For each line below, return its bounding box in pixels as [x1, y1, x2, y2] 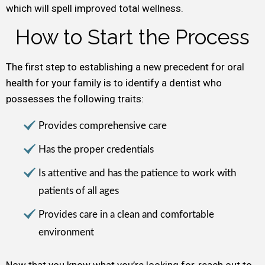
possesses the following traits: [6, 93, 144, 105]
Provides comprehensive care [38, 121, 167, 131]
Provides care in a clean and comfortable [38, 209, 214, 219]
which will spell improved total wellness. [6, 2, 183, 14]
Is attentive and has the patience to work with [38, 168, 236, 178]
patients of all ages [38, 186, 119, 196]
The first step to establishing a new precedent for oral [6, 61, 244, 73]
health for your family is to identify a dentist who [6, 77, 222, 89]
